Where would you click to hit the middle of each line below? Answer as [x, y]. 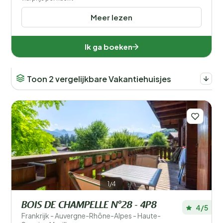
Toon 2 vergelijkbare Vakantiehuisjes [99, 79]
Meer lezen [111, 17]
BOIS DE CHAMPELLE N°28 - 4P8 [89, 206]
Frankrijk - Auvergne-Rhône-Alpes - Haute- [91, 216]
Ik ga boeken [109, 47]
